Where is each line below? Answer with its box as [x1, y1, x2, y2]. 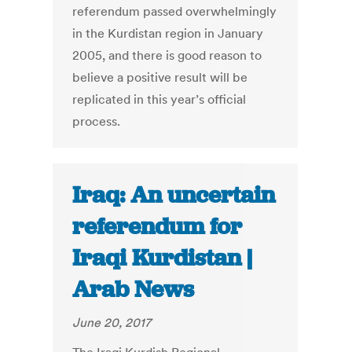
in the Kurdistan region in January [72, 25, 264, 42]
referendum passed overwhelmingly [72, 3, 277, 20]
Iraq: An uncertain [72, 180, 276, 211]
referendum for [72, 211, 243, 242]
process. [72, 113, 121, 130]
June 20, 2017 [72, 314, 152, 331]
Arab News [72, 274, 195, 305]
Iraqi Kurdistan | [72, 243, 253, 273]
